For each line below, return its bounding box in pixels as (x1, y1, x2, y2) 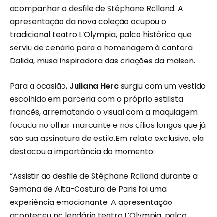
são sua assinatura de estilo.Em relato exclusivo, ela (10, 132, 204, 144)
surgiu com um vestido (119, 80, 206, 92)
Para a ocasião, (10, 80, 69, 92)
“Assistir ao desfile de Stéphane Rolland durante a (10, 170, 198, 182)
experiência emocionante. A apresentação (10, 197, 172, 208)
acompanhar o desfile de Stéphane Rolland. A (10, 3, 183, 15)
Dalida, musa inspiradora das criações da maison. (10, 55, 195, 67)
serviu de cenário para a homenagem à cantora (10, 42, 193, 54)
